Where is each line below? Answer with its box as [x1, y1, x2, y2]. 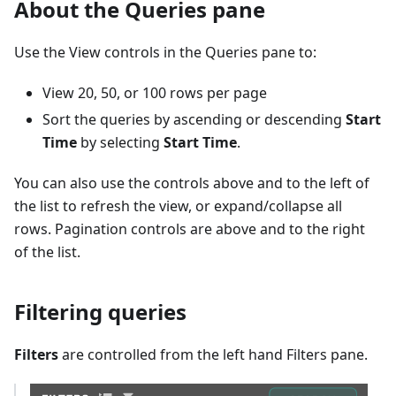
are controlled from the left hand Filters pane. [58, 344, 368, 364]
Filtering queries [14, 296, 187, 326]
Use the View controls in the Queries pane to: [14, 42, 316, 62]
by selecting [77, 132, 164, 152]
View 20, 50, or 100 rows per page [42, 82, 267, 103]
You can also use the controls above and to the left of [14, 172, 369, 193]
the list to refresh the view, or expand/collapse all [14, 195, 342, 216]
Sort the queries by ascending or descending [42, 109, 346, 129]
